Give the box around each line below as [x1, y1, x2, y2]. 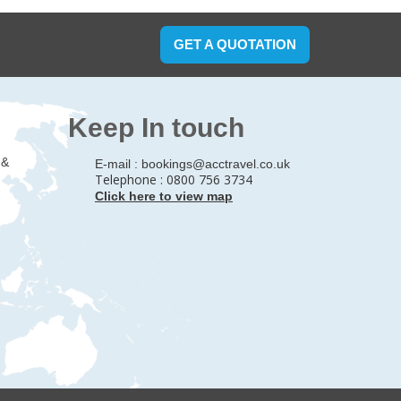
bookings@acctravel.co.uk [141, 157, 290, 171]
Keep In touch [68, 113, 244, 142]
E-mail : [95, 157, 141, 171]
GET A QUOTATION [174, 37, 296, 52]
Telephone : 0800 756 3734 [95, 171, 252, 188]
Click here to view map [95, 189, 233, 203]
